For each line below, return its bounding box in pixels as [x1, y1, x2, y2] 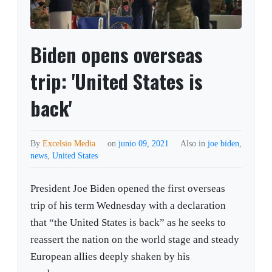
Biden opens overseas [30, 40, 203, 69]
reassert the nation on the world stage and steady [30, 234, 240, 246]
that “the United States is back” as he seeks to [30, 217, 226, 229]
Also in [180, 138, 208, 149]
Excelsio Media [42, 138, 96, 149]
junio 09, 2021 [118, 138, 171, 149]
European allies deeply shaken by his [30, 251, 191, 263]
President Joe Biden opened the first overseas [30, 183, 226, 195]
